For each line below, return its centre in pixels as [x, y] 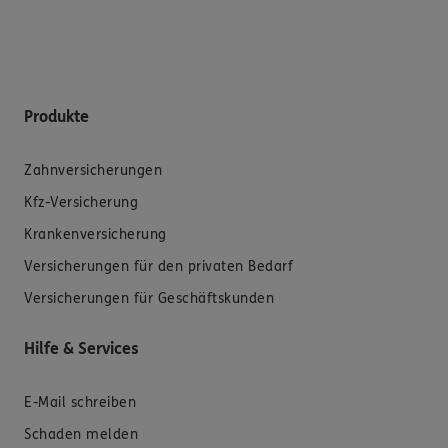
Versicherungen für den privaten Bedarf [158, 266]
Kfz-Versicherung [81, 202]
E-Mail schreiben [80, 402]
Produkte [56, 116]
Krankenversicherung [95, 234]
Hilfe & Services [81, 348]
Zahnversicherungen [93, 170]
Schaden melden [81, 434]
